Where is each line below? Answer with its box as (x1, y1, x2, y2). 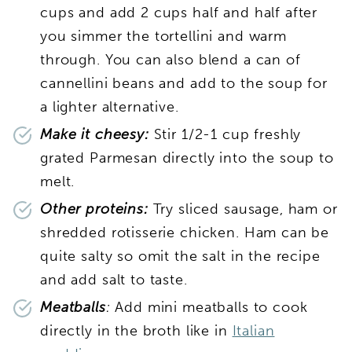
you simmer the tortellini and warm (40, 27, 287, 45)
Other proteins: (40, 200, 148, 218)
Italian (232, 321, 275, 339)
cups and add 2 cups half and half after (40, 3, 318, 21)
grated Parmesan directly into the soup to (40, 148, 334, 167)
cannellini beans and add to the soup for (40, 74, 328, 92)
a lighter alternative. (40, 97, 179, 115)
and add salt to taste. (40, 270, 188, 288)
